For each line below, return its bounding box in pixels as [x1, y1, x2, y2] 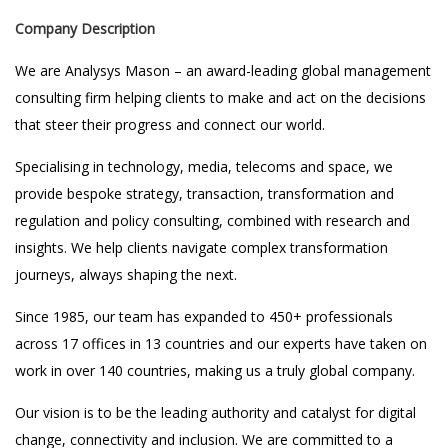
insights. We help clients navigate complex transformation [15, 238, 388, 257]
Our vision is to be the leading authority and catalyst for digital [15, 403, 416, 422]
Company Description [15, 19, 155, 38]
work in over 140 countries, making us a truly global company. [15, 361, 415, 380]
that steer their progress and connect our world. [15, 115, 325, 134]
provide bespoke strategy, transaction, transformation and [15, 184, 394, 203]
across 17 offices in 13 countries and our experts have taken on [15, 334, 427, 353]
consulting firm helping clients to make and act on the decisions [15, 88, 426, 107]
